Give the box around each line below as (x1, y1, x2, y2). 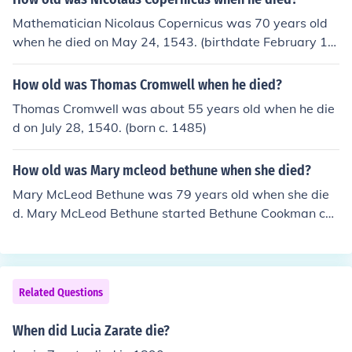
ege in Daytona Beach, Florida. (13, 224, 192, 240)
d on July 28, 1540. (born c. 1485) (13, 119, 207, 135)
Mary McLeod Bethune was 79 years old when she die (13, 186, 329, 202)
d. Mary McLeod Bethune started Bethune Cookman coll (13, 205, 339, 221)
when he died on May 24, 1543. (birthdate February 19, (13, 34, 339, 49)
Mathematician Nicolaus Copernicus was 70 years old (13, 15, 328, 31)
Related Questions (19, 286, 103, 299)
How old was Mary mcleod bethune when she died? (13, 162, 311, 179)
